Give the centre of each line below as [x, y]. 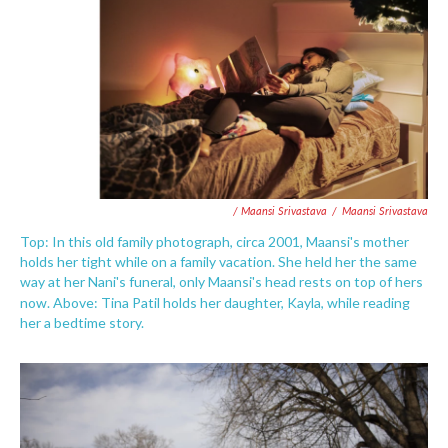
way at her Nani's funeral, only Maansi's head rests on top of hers [221, 281]
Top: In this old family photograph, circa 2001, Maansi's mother [214, 241]
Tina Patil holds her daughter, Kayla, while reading [255, 302]
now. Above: [59, 302]
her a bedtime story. [82, 322]
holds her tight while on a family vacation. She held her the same [218, 261]
